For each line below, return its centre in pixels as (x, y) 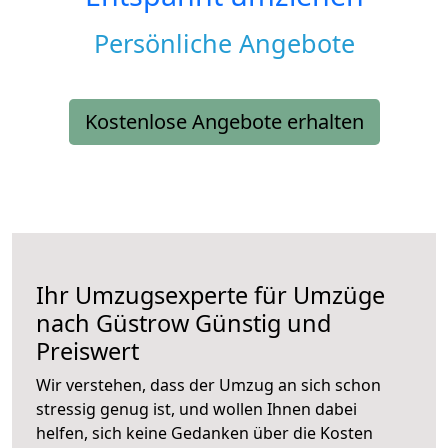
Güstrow (142, 323)
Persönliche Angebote (224, 43)
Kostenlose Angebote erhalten (224, 122)
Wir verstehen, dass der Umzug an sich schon (208, 385)
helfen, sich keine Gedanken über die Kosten (204, 433)
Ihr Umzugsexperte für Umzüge (210, 295)
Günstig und (260, 323)
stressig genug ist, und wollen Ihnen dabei (196, 409)
